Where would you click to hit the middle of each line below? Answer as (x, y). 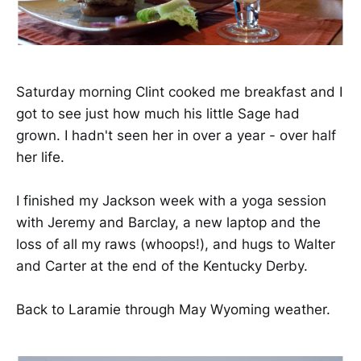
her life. (40, 157)
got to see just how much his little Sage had (158, 113)
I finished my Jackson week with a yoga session (171, 200)
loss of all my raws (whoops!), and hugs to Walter (176, 244)
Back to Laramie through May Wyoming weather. (173, 309)
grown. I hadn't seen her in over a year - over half (176, 135)
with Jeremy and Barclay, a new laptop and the (168, 222)
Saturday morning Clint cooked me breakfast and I (179, 91)
